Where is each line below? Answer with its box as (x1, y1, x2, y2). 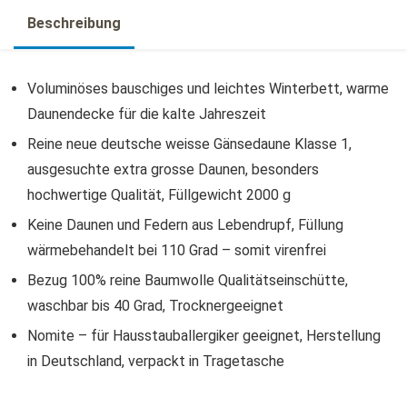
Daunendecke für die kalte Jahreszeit (27, 104, 266, 123)
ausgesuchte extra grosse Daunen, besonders (27, 160, 319, 178)
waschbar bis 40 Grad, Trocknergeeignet (27, 296, 283, 314)
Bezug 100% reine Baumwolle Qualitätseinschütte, (27, 271, 348, 289)
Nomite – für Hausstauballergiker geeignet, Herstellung (27, 326, 381, 344)
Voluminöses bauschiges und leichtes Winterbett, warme (27, 79, 389, 97)
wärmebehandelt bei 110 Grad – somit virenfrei (27, 241, 326, 259)
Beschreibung (27, 14, 121, 32)
